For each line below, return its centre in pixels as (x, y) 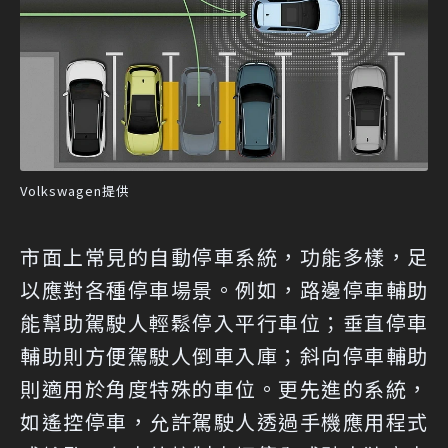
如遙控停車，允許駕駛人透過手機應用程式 (224, 421)
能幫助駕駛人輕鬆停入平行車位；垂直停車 (224, 322)
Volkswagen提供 (75, 190)
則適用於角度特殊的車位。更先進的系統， (224, 388)
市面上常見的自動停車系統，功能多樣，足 (224, 256)
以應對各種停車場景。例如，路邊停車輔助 (224, 289)
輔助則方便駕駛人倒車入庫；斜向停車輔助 (224, 355)
